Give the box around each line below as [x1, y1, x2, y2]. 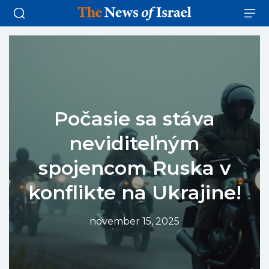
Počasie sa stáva [54, 107, 215, 131]
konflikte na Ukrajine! [28, 181, 241, 205]
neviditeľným [69, 131, 200, 156]
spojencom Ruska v [38, 156, 231, 180]
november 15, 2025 [89, 216, 180, 228]
